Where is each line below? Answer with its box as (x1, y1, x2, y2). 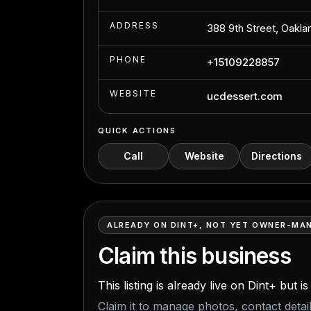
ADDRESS (110, 20, 159, 31)
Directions (251, 150, 302, 162)
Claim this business (98, 242, 291, 269)
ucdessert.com (207, 90, 283, 103)
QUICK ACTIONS (98, 126, 176, 135)
